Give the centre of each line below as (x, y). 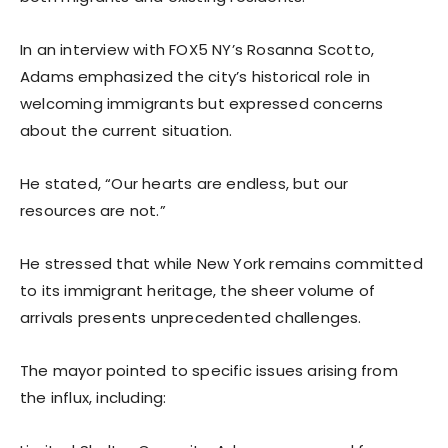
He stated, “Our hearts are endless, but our (184, 183)
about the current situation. (126, 130)
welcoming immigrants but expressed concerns (202, 103)
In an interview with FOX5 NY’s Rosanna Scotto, (197, 49)
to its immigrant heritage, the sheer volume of (198, 290)
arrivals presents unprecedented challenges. (191, 317)
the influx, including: (93, 397)
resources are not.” (93, 210)
